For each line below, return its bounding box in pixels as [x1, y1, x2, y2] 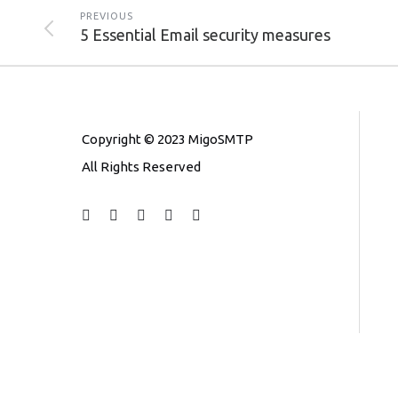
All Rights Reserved [82, 159, 201, 174]
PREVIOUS [80, 11, 133, 21]
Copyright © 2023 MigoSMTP [82, 131, 253, 147]
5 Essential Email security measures [80, 26, 330, 44]
